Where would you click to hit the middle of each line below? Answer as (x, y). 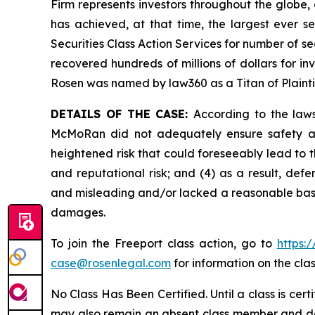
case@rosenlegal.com (111, 263)
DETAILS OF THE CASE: (122, 114)
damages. (78, 212)
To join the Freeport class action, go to (164, 243)
